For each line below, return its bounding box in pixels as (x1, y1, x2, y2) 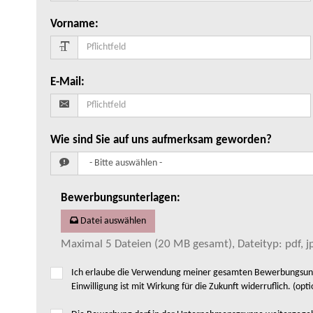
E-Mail (50, 75, 81, 88)
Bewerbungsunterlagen (61, 191, 177, 204)
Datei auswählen (80, 215, 146, 226)
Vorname (50, 17, 95, 30)
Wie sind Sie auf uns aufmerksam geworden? (50, 133, 272, 146)
